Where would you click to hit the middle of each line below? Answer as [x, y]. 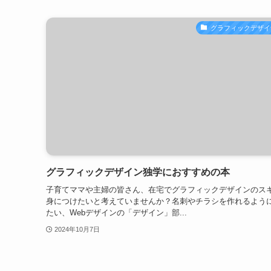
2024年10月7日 [77, 230]
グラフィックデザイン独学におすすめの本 [138, 172]
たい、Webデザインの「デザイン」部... [116, 212]
